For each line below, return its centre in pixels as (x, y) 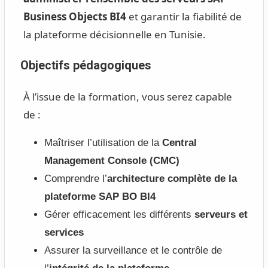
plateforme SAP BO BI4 (100, 197)
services (64, 233)
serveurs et (221, 215)
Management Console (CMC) (112, 161)
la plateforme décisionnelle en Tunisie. (114, 34)
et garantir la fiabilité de (184, 16)
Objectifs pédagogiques (86, 66)
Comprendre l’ (75, 179)
